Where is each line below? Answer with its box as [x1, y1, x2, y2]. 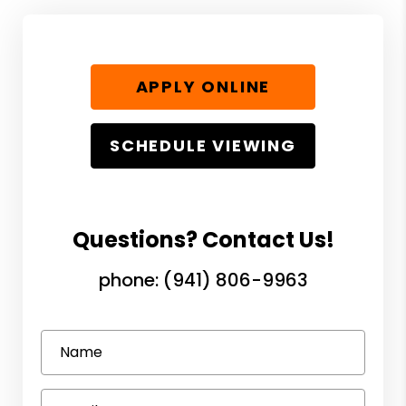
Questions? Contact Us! [72, 224, 334, 255]
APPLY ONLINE [135, 75, 271, 99]
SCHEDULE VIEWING [110, 134, 296, 158]
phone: [98, 266, 163, 293]
